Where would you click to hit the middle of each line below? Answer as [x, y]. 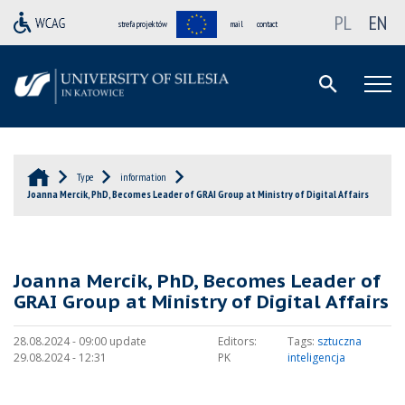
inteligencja [316, 357]
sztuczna [339, 341]
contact [267, 24]
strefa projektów [143, 24]
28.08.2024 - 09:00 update [80, 341]
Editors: [238, 341]
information [143, 176]
